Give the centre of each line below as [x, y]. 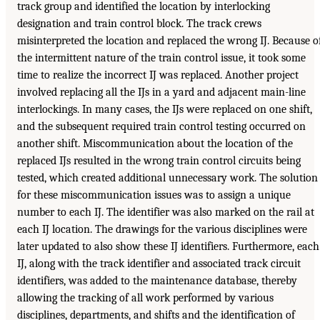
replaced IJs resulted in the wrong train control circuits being [159, 160]
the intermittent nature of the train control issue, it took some [161, 57]
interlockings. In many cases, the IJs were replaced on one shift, [165, 109]
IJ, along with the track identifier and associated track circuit [159, 263]
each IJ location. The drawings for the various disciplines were [162, 229]
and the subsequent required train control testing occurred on [161, 126]
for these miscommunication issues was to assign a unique [154, 195]
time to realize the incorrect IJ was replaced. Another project [158, 75]
